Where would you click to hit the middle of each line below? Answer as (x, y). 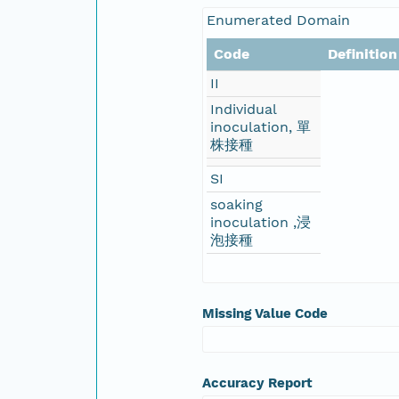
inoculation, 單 (261, 126)
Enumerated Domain (279, 20)
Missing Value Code (265, 313)
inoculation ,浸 (261, 222)
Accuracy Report (258, 383)
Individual (244, 109)
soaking (237, 204)
